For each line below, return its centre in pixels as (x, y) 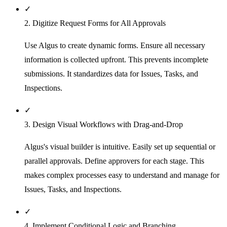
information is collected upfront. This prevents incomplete (116, 60)
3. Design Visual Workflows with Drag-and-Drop (104, 125)
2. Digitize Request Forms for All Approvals (95, 23)
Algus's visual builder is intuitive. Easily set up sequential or (120, 147)
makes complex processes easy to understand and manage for (122, 175)
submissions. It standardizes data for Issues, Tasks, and (111, 74)
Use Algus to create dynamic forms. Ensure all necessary (115, 46)
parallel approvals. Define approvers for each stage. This (114, 161)
